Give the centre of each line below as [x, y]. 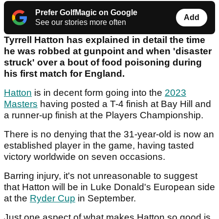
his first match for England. [66, 74]
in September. [107, 198]
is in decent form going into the [98, 93]
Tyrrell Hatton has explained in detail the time [105, 40]
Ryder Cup [53, 198]
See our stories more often [81, 22]
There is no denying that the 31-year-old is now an [109, 134]
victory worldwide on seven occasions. [86, 157]
